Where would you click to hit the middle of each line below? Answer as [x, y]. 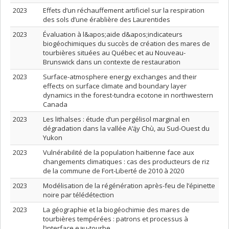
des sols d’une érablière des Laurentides [107, 19]
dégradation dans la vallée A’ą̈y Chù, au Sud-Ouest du [126, 128]
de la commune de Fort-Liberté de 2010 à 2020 [113, 171]
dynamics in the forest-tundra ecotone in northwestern [128, 95]
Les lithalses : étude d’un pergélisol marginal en [116, 119]
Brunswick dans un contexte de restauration [112, 62]
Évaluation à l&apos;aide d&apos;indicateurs [113, 34]
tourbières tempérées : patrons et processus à [116, 219]
